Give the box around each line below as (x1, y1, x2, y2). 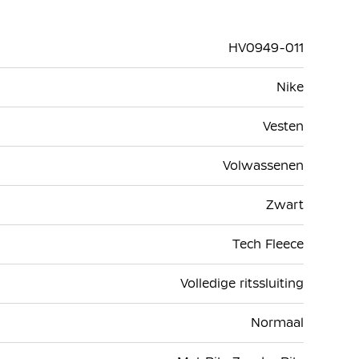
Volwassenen (223, 158, 304, 174)
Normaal (251, 315, 304, 331)
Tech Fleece (232, 236, 304, 252)
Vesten (263, 119, 304, 135)
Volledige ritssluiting (180, 276, 304, 292)
